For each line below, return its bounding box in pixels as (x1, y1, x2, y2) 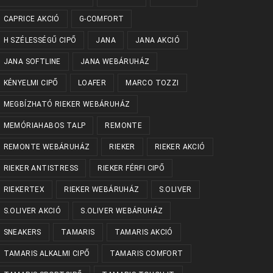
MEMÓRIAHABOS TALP (3, 121, 86, 130)
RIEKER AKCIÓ (154, 142, 205, 151)
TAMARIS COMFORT (109, 249, 183, 258)
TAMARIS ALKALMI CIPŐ (3, 249, 90, 258)
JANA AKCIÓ (135, 35, 180, 44)
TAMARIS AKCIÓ (114, 227, 173, 236)
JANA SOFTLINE (3, 57, 61, 66)
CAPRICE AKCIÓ (3, 14, 60, 23)
